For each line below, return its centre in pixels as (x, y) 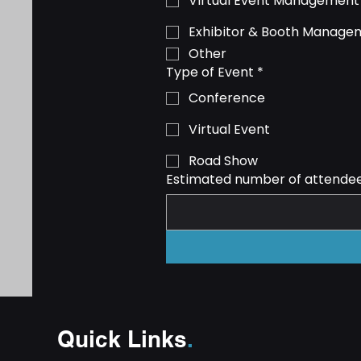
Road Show (223, 161)
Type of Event (210, 72)
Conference (227, 98)
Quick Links (122, 339)
